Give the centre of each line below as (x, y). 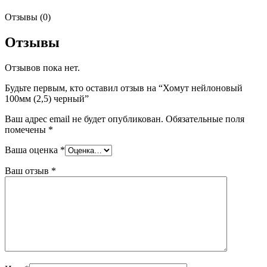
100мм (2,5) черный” (47, 98)
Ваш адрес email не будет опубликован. (84, 119)
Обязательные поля (205, 119)
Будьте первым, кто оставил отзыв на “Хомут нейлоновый (124, 88)
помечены (27, 129)
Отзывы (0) (28, 17)
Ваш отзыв (28, 170)
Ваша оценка (32, 150)
